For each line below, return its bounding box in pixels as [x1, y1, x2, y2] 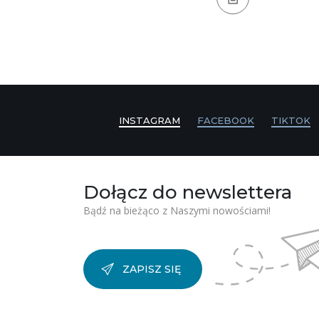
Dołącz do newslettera [83, 180, 292, 204]
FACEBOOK [197, 114, 254, 126]
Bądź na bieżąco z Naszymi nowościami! [83, 203, 271, 217]
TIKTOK [271, 114, 310, 126]
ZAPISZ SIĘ [122, 262, 181, 276]
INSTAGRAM [119, 114, 180, 126]
